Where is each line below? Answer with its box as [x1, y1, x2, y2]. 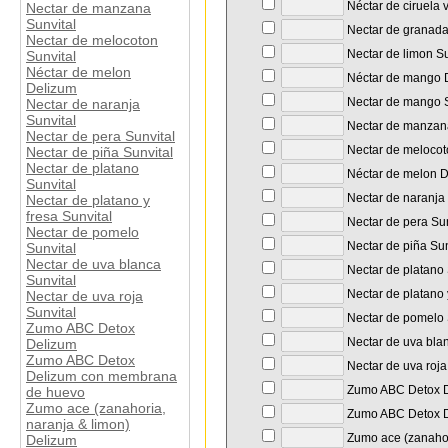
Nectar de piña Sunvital [26, 144, 173, 161]
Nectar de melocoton [26, 32, 158, 49]
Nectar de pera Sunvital [26, 128, 175, 145]
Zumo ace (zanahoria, [26, 400, 166, 417]
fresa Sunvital [26, 208, 112, 225]
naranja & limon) [26, 416, 130, 433]
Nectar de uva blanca [26, 256, 161, 273]
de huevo [26, 384, 85, 401]
